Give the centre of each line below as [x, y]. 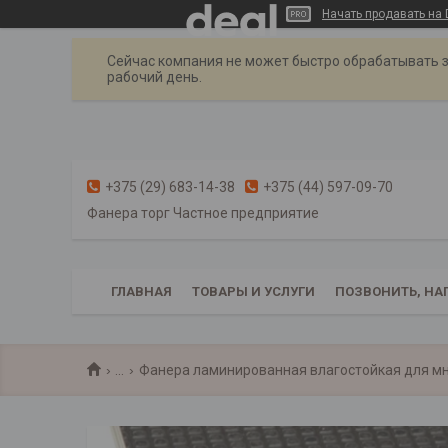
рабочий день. [154, 77]
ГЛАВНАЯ [141, 291]
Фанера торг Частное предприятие [203, 213]
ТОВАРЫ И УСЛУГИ [253, 291]
